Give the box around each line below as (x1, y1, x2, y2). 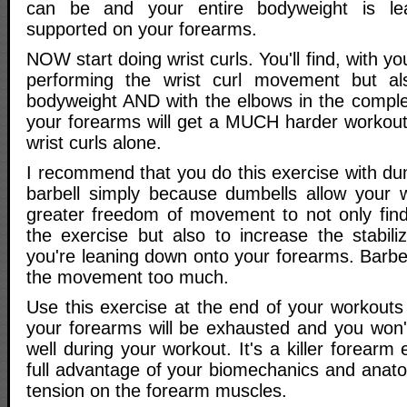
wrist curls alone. (26, 133, 162, 154)
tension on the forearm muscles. (26, 381, 287, 402)
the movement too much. (26, 267, 229, 288)
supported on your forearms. (26, 19, 257, 40)
